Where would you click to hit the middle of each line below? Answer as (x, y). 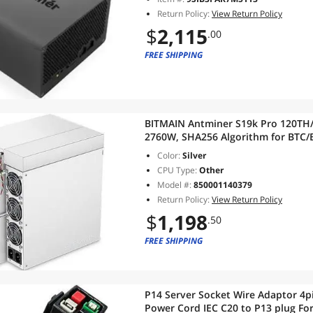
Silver (193, 155)
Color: (169, 155)
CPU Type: (177, 170)
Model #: (175, 185)
